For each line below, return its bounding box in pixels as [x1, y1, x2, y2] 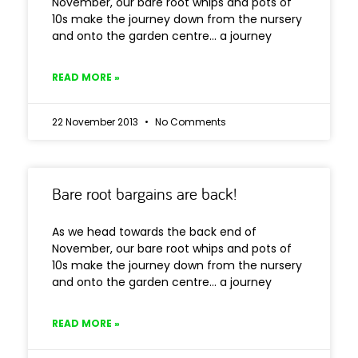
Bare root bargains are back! [52, 183, 237, 204]
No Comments [153, 115, 226, 129]
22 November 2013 [52, 115, 141, 129]
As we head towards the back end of [52, 224, 257, 240]
